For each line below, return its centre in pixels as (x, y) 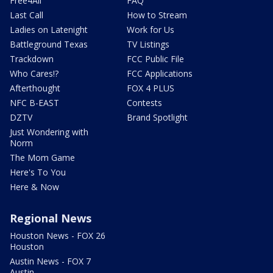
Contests (144, 103)
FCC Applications (160, 74)
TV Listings (148, 44)
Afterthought (35, 88)
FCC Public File (155, 59)
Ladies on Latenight (49, 30)
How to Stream (157, 15)
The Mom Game (42, 158)
